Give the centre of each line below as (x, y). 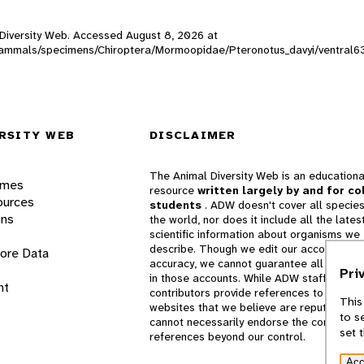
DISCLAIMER (193, 135)
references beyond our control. (227, 337)
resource (173, 191)
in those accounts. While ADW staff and (249, 278)
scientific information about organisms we (255, 234)
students (177, 205)
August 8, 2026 (165, 35)
